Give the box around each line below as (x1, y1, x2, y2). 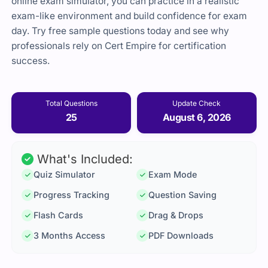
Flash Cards (33, 210, 84, 221)
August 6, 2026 (162, 111, 231, 123)
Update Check (172, 98, 221, 108)
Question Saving (148, 190, 217, 200)
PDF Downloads (148, 230, 214, 241)
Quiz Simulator (33, 169, 96, 180)
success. (11, 55, 50, 67)
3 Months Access (33, 230, 106, 241)
